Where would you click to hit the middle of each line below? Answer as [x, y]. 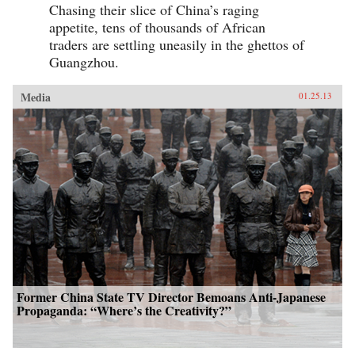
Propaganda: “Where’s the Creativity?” [124, 310]
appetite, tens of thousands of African [157, 27]
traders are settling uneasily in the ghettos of [177, 44]
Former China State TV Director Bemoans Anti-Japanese [171, 296]
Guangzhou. [84, 61]
